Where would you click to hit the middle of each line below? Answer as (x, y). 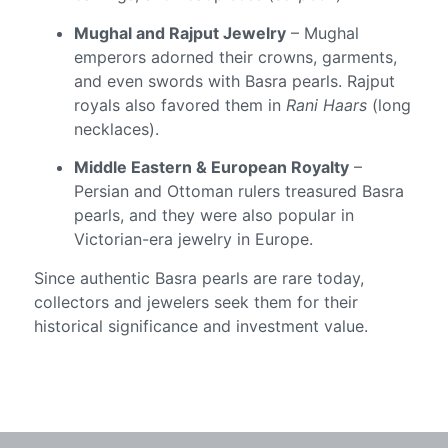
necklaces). (117, 128)
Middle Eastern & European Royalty (212, 167)
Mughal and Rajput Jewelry (180, 32)
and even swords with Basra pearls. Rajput (235, 80)
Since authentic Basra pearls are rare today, (199, 277)
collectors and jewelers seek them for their (196, 301)
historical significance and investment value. (201, 325)
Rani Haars (327, 104)
